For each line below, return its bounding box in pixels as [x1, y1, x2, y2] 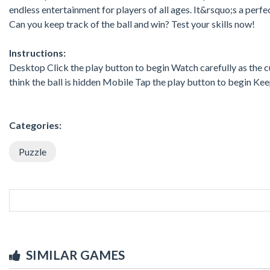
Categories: [9, 119, 61, 131]
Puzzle [19, 145, 46, 157]
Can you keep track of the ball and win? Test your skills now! [9, 17, 255, 30]
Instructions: [9, 46, 66, 58]
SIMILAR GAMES [26, 246, 125, 262]
